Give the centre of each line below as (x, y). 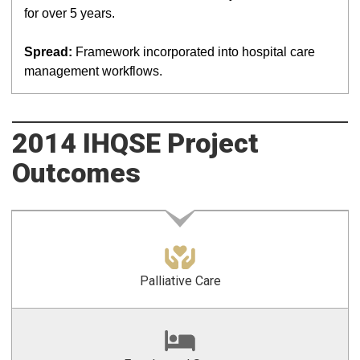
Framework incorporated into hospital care (194, 52)
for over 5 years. (70, 13)
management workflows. (93, 71)
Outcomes (76, 173)
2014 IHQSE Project (135, 143)
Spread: (48, 52)
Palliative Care (180, 281)
